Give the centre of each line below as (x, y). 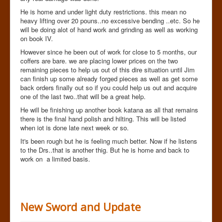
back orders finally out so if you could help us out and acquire (109, 87)
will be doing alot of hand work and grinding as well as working (109, 29)
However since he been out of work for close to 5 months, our (109, 52)
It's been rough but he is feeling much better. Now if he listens (109, 141)
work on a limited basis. (55, 159)
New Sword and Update (81, 206)
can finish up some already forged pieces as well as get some (109, 78)
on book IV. (37, 38)
